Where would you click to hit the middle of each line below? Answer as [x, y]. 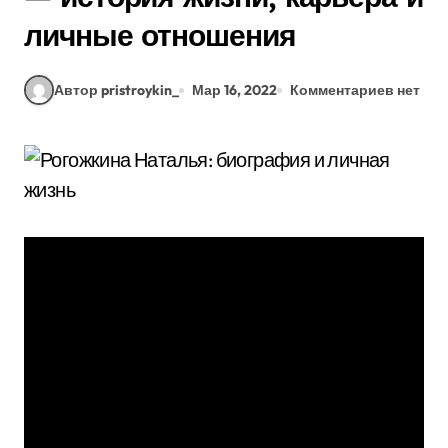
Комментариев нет [355, 89]
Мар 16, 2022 [234, 89]
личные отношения [160, 35]
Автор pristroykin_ [116, 89]
